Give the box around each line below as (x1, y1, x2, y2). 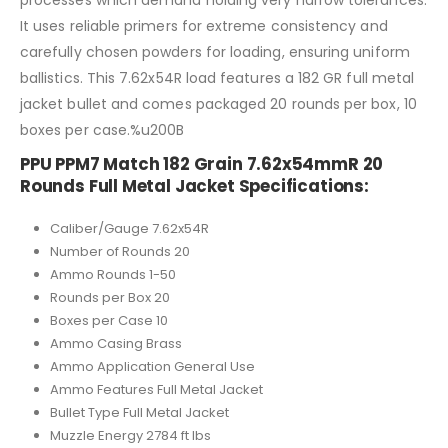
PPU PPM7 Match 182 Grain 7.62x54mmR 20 (20, 152, 384, 177)
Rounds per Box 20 (49, 288, 170, 308)
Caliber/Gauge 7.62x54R (49, 219, 209, 239)
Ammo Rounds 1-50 (49, 265, 176, 285)
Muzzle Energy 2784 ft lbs (49, 426, 211, 446)
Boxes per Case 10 (49, 311, 168, 331)
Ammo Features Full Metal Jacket (49, 380, 263, 400)
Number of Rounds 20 (49, 242, 190, 262)
